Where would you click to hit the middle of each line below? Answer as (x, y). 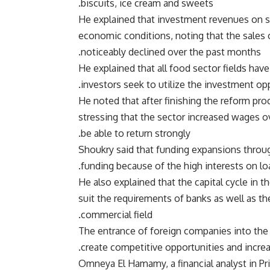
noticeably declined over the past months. (171, 52)
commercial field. (117, 215)
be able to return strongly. (136, 133)
